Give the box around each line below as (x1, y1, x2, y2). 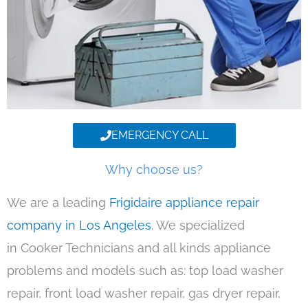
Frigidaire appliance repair (109, 195, 259, 210)
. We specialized (151, 218, 245, 233)
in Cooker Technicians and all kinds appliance (7, 241, 271, 256)
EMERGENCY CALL (111, 129, 208, 142)
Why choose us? (105, 162, 203, 177)
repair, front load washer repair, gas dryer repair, (7, 286, 280, 301)
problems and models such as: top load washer (7, 263, 283, 278)
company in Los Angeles (7, 218, 151, 233)
